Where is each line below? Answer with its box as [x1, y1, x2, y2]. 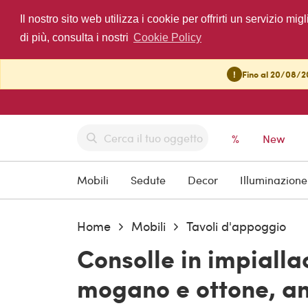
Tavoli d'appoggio [186, 217, 286, 235]
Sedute [131, 173, 166, 188]
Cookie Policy [133, 32, 201, 44]
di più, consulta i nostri [19, 32, 131, 44]
